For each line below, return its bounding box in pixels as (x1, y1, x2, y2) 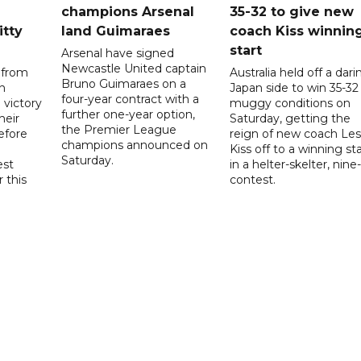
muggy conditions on (229, 95, 351, 110)
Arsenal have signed (61, 45, 175, 60)
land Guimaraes (61, 23, 171, 39)
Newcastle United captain (61, 60, 207, 76)
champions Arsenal (61, 3, 195, 19)
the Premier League (61, 122, 177, 137)
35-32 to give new (229, 3, 354, 19)
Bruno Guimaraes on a (61, 76, 187, 91)
